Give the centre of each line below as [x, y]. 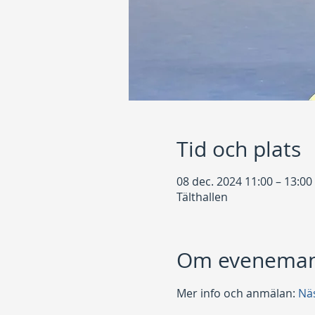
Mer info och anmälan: [237, 293]
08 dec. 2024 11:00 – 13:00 [244, 181]
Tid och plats [238, 149]
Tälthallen [202, 197]
